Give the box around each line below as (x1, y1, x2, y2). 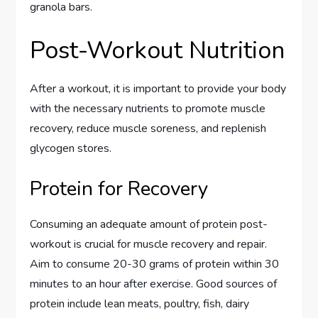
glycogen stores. (30, 140, 112, 156)
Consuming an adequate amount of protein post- (30, 216, 268, 232)
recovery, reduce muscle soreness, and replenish (30, 120, 267, 136)
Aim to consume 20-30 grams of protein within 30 (30, 256, 280, 272)
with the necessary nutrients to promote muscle (30, 100, 266, 116)
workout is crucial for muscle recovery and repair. (30, 236, 268, 252)
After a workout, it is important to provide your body (30, 80, 287, 97)
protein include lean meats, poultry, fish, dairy (30, 295, 250, 312)
